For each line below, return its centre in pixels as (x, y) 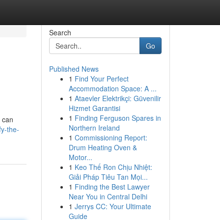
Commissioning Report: (111, 137)
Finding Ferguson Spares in (118, 118)
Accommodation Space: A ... (112, 88)
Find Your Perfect (101, 79)
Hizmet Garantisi (94, 108)
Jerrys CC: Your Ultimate (113, 206)
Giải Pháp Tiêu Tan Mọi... (108, 177)
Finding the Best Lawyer (112, 187)
